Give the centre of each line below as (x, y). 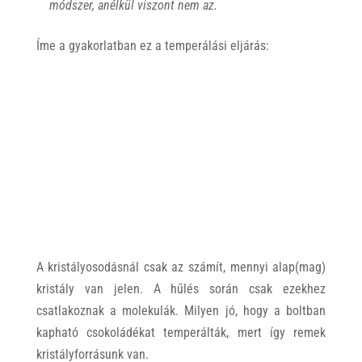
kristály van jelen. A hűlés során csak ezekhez (181, 289)
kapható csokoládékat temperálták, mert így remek (181, 333)
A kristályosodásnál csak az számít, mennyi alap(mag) (181, 267)
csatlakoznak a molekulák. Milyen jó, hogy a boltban (181, 311)
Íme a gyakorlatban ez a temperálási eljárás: (152, 45)
